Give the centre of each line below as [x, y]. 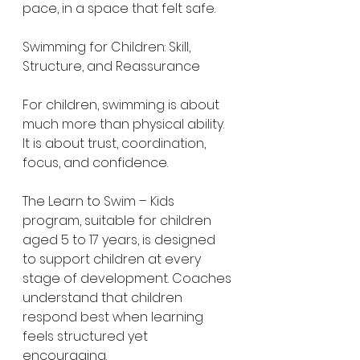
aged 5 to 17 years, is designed [121, 240]
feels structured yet [87, 336]
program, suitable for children [119, 221]
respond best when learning [115, 317]
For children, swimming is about [123, 105]
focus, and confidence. [95, 163]
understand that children [104, 298]
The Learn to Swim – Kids [100, 201]
